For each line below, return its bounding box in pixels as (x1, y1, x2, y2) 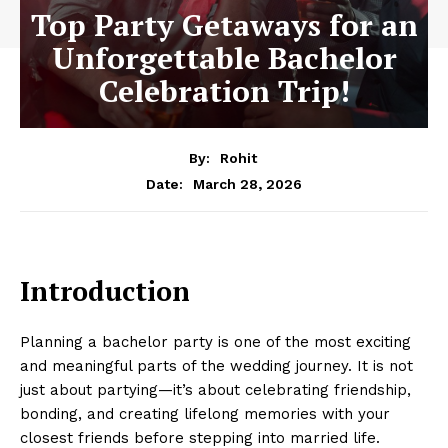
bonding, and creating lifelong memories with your (20, 404, 390, 423)
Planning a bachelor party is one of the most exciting (20, 332, 411, 351)
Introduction (20, 272, 190, 309)
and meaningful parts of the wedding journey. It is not (20, 356, 413, 375)
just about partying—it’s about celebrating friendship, (20, 380, 411, 399)
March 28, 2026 (193, 175, 302, 192)
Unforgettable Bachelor (51, 38, 397, 78)
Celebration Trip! (98, 71, 350, 111)
